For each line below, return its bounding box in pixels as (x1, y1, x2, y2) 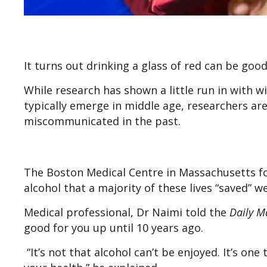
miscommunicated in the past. (24, 114, 181, 129)
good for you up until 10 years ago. (24, 221, 203, 235)
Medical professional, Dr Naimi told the (24, 205, 229, 220)
